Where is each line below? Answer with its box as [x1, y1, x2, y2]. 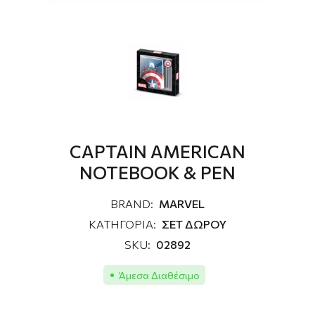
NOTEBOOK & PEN [79, 162, 236, 184]
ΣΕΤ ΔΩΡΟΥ [162, 217, 226, 231]
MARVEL [159, 197, 205, 211]
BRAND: [110, 197, 153, 211]
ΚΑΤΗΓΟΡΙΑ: [89, 217, 156, 231]
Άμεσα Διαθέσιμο [118, 269, 200, 281]
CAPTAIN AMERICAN [70, 141, 245, 162]
